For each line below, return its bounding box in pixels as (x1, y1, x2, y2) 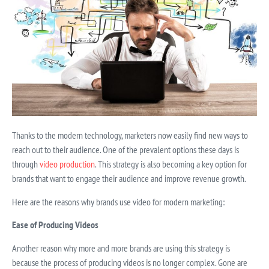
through (12, 158, 40, 171)
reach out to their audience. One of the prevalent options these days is (12, 144, 239, 156)
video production (40, 158, 95, 171)
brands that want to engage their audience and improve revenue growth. (12, 172, 246, 185)
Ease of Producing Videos (12, 219, 98, 231)
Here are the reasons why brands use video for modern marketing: (12, 195, 225, 208)
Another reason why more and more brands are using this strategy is (12, 241, 230, 254)
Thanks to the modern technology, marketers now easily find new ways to (12, 129, 248, 142)
